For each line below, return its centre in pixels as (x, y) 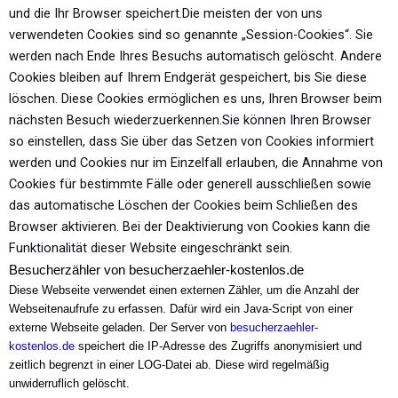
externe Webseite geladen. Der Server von (119, 327)
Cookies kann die (321, 226)
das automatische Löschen (90, 205)
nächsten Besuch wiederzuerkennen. (115, 119)
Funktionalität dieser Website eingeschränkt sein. (151, 247)
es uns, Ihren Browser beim (302, 98)
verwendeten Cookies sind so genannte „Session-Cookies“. (182, 34)
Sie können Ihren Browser (297, 119)
